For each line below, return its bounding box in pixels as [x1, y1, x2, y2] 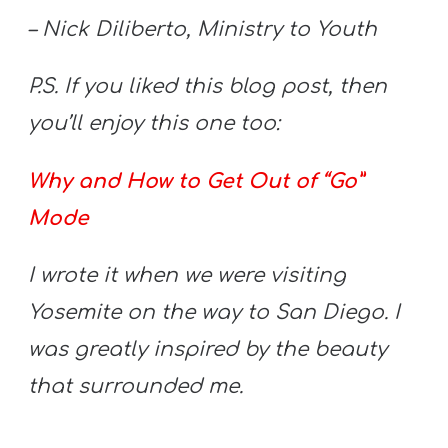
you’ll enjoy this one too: [28, 112, 281, 136]
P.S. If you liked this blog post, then [28, 75, 388, 99]
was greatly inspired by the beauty [28, 337, 388, 361]
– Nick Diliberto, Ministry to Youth [28, 18, 378, 42]
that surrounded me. [28, 374, 250, 398]
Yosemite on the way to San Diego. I [28, 300, 401, 324]
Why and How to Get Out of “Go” [28, 169, 364, 193]
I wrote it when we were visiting [28, 263, 347, 287]
